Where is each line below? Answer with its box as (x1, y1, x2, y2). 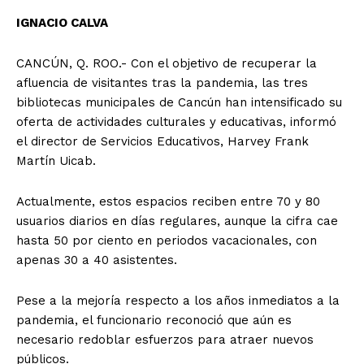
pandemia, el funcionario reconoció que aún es (16, 313, 292, 328)
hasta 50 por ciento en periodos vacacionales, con (16, 233, 317, 249)
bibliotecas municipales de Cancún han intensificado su (16, 95, 342, 110)
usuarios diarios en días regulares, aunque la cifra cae (16, 214, 338, 229)
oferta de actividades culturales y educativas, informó (16, 115, 336, 130)
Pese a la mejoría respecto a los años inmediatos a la (16, 293, 340, 309)
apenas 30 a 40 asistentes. (16, 253, 177, 268)
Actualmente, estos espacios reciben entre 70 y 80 (16, 194, 320, 210)
